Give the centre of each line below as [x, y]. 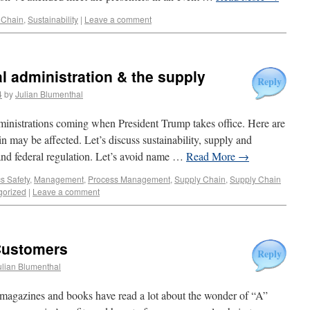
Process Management [129, 179]
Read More [212, 156]
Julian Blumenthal [49, 94]
